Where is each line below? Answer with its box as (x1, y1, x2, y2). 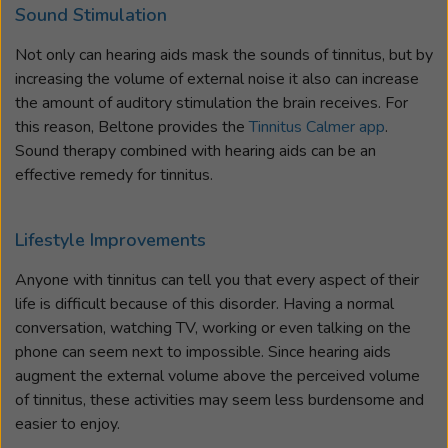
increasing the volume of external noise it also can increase (15, 67, 419, 90)
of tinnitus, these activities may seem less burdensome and (15, 388, 424, 411)
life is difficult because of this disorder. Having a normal (15, 292, 394, 315)
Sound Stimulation (15, 3, 167, 28)
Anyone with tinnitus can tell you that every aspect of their (15, 268, 419, 291)
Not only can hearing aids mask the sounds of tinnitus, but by (15, 43, 433, 66)
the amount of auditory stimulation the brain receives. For (15, 91, 408, 114)
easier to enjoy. (15, 412, 120, 435)
